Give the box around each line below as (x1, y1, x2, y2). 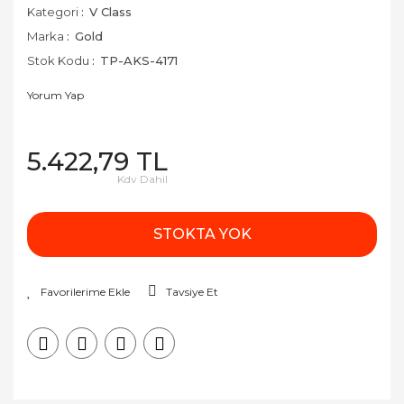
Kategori (27, 5, 78, 19)
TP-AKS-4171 (100, 53, 178, 68)
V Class (89, 5, 132, 19)
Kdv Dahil (117, 172, 168, 186)
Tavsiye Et (166, 285, 218, 298)
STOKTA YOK (152, 225, 252, 243)
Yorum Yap (27, 88, 84, 102)
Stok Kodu (27, 53, 89, 68)
